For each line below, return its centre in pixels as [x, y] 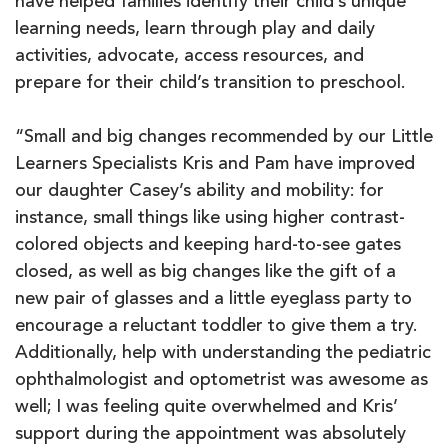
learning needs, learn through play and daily [195, 29]
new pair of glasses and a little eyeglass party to [213, 299]
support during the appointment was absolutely [210, 434]
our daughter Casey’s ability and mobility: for [199, 191]
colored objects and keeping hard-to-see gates [208, 245]
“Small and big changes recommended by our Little [224, 137]
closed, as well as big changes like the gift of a [205, 272]
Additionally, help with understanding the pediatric [223, 353]
